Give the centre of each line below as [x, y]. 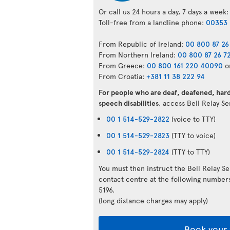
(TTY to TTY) [190, 151]
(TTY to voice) [193, 135]
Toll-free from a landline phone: [152, 22]
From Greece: [123, 65]
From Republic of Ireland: [142, 44]
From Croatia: [122, 76]
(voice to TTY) [193, 119]
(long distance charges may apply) [153, 200]
